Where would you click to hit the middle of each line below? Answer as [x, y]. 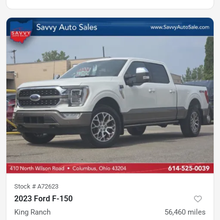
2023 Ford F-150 [43, 198]
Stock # [26, 186]
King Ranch [32, 212]
